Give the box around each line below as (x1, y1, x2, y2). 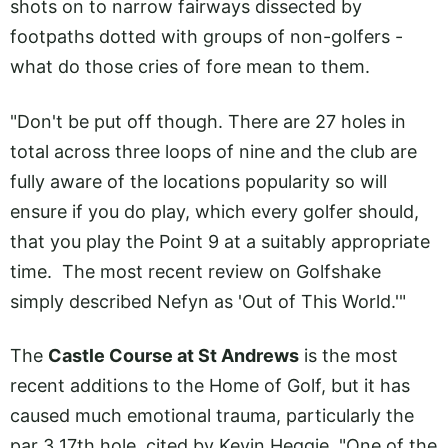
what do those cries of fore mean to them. (10, 56, 380, 78)
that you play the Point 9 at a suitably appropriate (10, 230, 430, 252)
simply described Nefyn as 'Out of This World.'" (10, 290, 406, 312)
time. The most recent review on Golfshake (10, 260, 381, 282)
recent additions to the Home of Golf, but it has (10, 374, 410, 396)
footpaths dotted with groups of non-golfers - (10, 26, 403, 48)
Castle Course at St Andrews (48, 344, 299, 366)
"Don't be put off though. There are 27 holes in (10, 110, 406, 132)
